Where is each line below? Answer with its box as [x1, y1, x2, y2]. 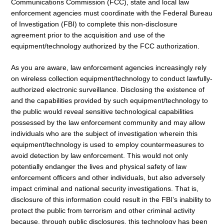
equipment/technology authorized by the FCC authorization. [11, 42, 199, 50]
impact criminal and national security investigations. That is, [11, 184, 198, 192]
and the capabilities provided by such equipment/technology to [11, 96, 208, 104]
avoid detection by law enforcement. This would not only [11, 151, 188, 159]
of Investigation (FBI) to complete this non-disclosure [11, 20, 177, 28]
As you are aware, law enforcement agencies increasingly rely [11, 63, 206, 71]
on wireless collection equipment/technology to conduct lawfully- [11, 74, 212, 82]
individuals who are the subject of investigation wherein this [11, 129, 197, 137]
